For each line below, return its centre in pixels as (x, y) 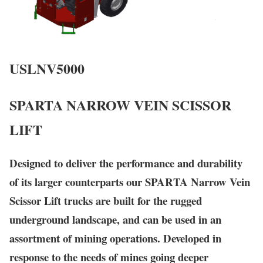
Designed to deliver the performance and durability (126, 163)
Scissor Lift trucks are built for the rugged (106, 200)
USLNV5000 (47, 68)
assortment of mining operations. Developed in (115, 238)
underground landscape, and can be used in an (115, 219)
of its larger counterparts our (77, 181)
